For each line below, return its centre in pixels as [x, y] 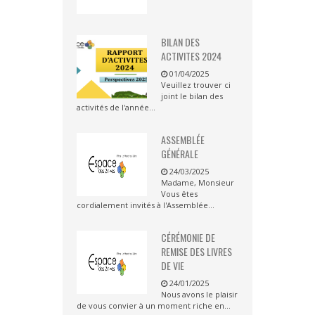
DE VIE [173, 266]
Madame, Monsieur [198, 183]
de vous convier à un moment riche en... [154, 306]
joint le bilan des [192, 96]
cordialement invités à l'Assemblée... [146, 205]
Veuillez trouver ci [196, 85]
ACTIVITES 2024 [191, 56]
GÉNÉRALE [180, 154]
